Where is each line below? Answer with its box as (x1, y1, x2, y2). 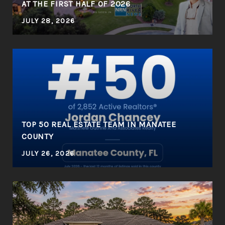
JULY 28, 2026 (22, 16, 75, 25)
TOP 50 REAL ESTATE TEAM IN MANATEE (22, 119, 176, 129)
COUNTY (22, 131, 54, 141)
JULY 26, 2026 (22, 149, 75, 158)
